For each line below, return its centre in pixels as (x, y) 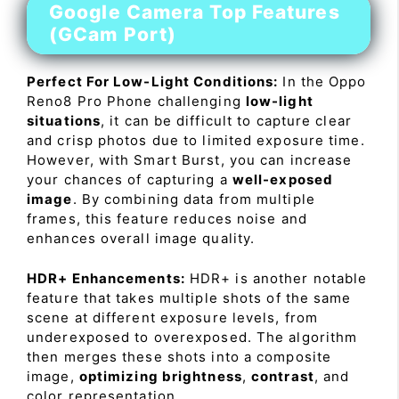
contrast (283, 376)
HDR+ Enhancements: (106, 278)
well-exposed (283, 179)
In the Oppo (322, 81)
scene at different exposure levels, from (173, 317)
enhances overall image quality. (141, 238)
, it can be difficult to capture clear (226, 121)
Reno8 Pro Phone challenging (136, 101)
